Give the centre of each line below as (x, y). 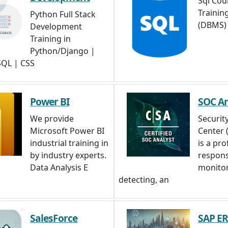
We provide (52, 119)
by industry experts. (68, 155)
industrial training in (69, 143)
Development (56, 26)
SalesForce (54, 218)
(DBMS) (212, 25)
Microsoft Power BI (67, 131)
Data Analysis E (59, 167)
